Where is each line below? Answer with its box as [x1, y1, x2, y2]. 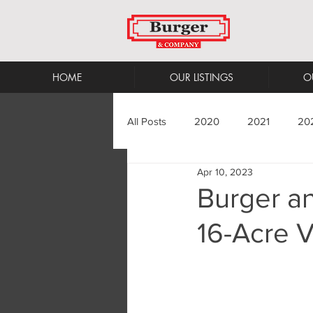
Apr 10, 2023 [197, 166, 253, 177]
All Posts [127, 115, 166, 127]
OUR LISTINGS [170, 71, 233, 84]
